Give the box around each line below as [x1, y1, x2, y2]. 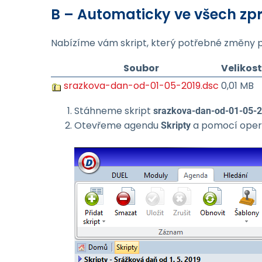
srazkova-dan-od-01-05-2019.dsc [64, 79, 219, 92]
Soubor [123, 61, 159, 75]
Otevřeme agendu [74, 119, 161, 132]
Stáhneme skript [74, 104, 153, 118]
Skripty [161, 120, 191, 131]
